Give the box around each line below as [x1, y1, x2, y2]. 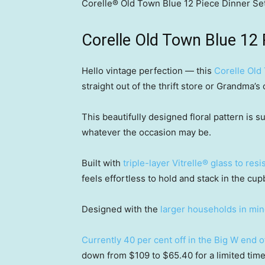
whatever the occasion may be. [82, 127, 211, 138]
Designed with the [82, 203, 160, 215]
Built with [82, 157, 123, 169]
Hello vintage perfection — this [82, 65, 214, 76]
